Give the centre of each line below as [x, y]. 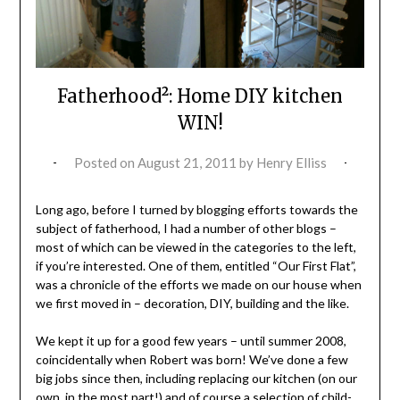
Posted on [105, 163]
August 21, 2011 [187, 163]
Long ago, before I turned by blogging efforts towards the [196, 210]
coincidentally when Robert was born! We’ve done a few [192, 360]
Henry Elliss [291, 163]
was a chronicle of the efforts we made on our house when [198, 285]
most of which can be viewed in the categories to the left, [196, 247]
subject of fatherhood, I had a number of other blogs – [186, 229]
